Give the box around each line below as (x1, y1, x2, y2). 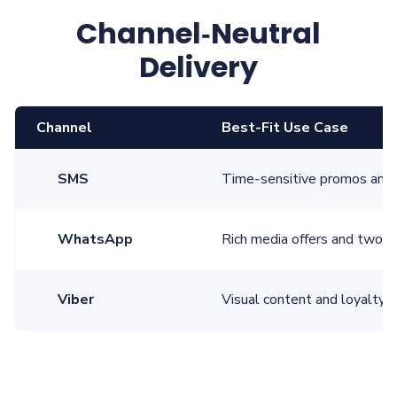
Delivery (139, 47, 258, 88)
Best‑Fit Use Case (222, 118, 348, 138)
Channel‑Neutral (76, 13, 321, 54)
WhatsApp (58, 230, 133, 250)
